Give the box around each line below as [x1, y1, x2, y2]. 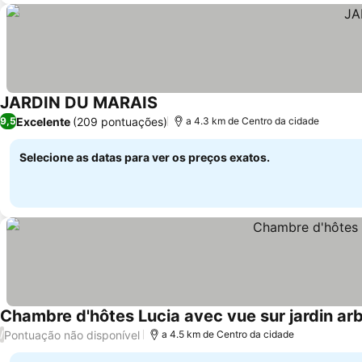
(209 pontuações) [73, 114, 167, 128]
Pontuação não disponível [4, 327, 140, 342]
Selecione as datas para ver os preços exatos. [19, 150, 270, 164]
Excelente [16, 114, 70, 128]
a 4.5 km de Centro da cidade [162, 328, 294, 340]
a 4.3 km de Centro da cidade [186, 115, 319, 127]
